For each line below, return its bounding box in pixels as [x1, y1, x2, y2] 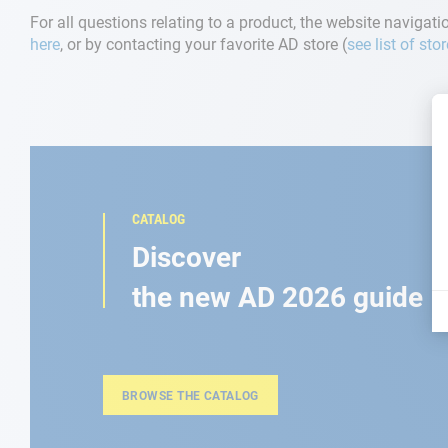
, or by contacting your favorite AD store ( [60, 35, 347, 54]
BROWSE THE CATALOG [122, 389, 259, 403]
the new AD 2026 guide [131, 281, 423, 314]
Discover [131, 241, 241, 274]
